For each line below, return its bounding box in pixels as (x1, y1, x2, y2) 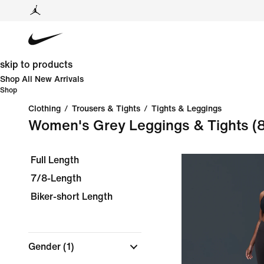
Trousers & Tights (72, 104, 140, 113)
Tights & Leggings (151, 104, 222, 113)
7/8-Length (31, 173, 81, 183)
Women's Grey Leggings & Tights (28, 118, 249, 133)
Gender (28, 242, 63, 252)
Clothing (28, 104, 61, 113)
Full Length (31, 155, 79, 165)
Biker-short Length (31, 192, 113, 202)
